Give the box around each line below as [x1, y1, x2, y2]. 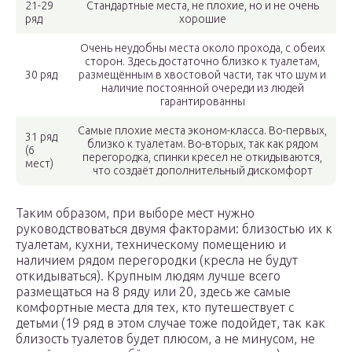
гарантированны [159, 95, 245, 108]
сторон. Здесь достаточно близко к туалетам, [85, 55, 320, 68]
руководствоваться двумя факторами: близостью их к [16, 222, 332, 236]
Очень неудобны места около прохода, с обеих [79, 42, 325, 55]
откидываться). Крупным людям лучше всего [16, 269, 280, 284]
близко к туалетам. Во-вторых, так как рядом [86, 137, 318, 151]
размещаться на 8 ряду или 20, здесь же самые [16, 284, 291, 299]
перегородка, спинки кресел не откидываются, [82, 151, 322, 164]
